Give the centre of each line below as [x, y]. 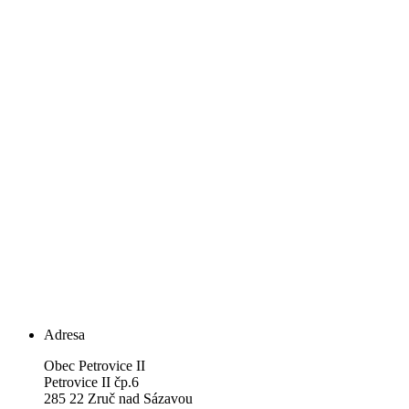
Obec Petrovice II [94, 366]
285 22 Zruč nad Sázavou [118, 399]
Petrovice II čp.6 [93, 383]
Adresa [64, 335]
